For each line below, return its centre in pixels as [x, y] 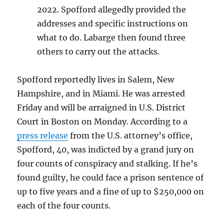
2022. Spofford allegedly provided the [112, 10]
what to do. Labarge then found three [111, 38]
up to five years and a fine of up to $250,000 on [111, 192]
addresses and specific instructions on [113, 24]
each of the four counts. [64, 206]
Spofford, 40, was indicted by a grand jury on [106, 150]
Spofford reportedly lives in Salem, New [96, 80]
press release [43, 136]
